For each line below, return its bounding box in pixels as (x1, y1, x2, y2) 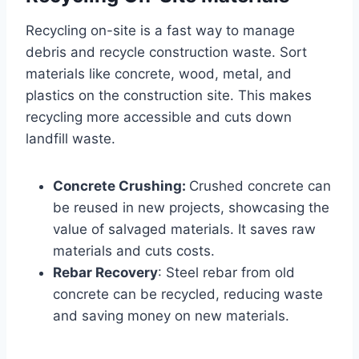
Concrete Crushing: (53, 177, 189, 194)
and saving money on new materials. (53, 307, 289, 324)
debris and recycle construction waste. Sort (26, 43, 307, 60)
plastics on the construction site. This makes (26, 87, 312, 103)
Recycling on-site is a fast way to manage (26, 22, 295, 38)
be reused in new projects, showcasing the (53, 199, 329, 216)
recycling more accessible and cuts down (26, 108, 292, 125)
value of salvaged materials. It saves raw (53, 220, 316, 237)
